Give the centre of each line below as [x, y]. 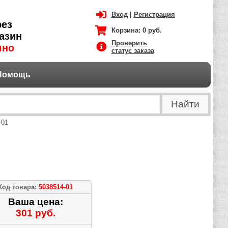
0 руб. [152, 30]
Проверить [129, 43]
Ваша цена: [35, 202]
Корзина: [127, 30]
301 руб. [35, 213]
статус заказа [133, 51]
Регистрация [154, 15]
